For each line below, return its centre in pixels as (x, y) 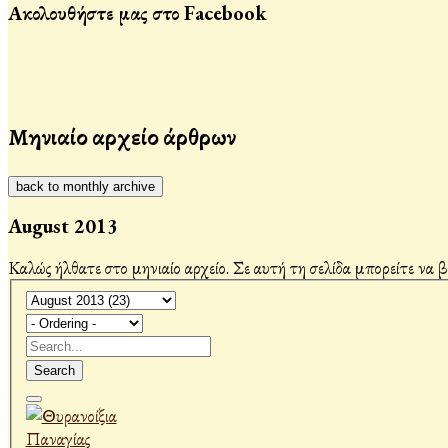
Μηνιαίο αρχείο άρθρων (122, 136)
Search (54, 371)
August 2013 (63, 226)
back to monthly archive (85, 186)
